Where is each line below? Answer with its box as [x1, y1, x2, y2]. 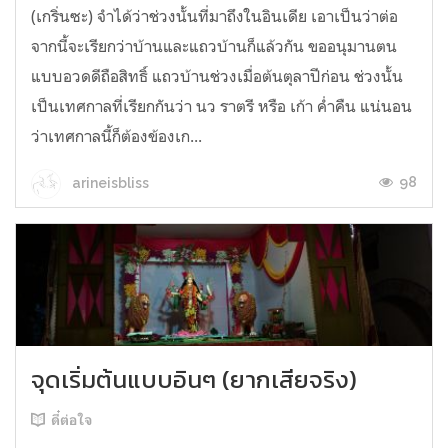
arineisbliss [69, 174, 149, 191]
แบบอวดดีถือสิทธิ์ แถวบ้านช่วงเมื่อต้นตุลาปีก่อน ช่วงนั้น [31, 66, 403, 87]
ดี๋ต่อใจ [51, 412, 93, 429]
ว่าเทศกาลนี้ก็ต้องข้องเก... [31, 126, 202, 147]
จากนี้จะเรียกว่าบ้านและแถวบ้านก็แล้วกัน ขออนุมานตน [31, 36, 397, 57]
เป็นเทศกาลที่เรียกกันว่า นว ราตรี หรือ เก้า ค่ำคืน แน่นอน [31, 96, 412, 117]
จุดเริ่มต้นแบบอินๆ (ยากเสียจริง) [31, 362, 357, 398]
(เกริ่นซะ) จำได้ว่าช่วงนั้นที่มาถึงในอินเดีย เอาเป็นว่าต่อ [31, 6, 398, 27]
